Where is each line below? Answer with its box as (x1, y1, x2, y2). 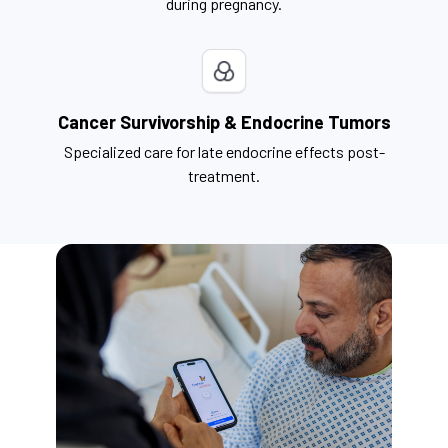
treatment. (188, 166, 260, 186)
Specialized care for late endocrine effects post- (63, 142, 385, 162)
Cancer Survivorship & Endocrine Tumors (57, 111, 391, 134)
